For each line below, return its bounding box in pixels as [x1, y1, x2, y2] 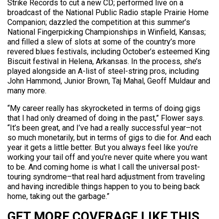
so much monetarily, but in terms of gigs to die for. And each [7, 133, 211, 142]
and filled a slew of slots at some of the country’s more [7, 37, 196, 46]
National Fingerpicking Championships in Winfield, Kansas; [7, 27, 206, 37]
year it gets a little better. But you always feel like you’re [7, 143, 198, 152]
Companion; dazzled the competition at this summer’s [7, 18, 190, 27]
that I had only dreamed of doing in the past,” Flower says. [7, 113, 204, 123]
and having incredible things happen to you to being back [7, 182, 200, 191]
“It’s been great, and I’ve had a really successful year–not [7, 123, 201, 132]
